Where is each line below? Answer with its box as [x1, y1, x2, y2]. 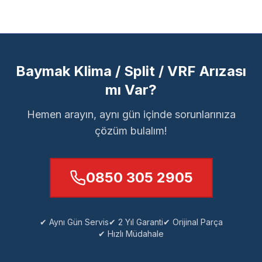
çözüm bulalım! [95, 125, 167, 137]
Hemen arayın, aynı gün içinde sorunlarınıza [26, 108, 236, 120]
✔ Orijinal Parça [163, 217, 223, 227]
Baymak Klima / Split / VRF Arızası [16, 63, 246, 80]
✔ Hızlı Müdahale [98, 229, 164, 239]
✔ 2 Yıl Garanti [108, 217, 163, 227]
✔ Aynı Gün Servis [39, 217, 109, 227]
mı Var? [105, 81, 157, 98]
